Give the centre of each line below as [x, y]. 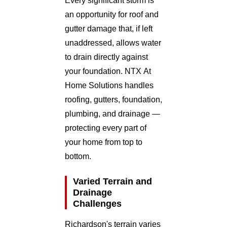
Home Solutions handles [109, 85]
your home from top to [104, 142]
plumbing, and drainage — [112, 113]
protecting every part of [106, 128]
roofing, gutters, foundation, [113, 99]
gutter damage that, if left [109, 28]
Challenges [97, 203]
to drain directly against [106, 57]
